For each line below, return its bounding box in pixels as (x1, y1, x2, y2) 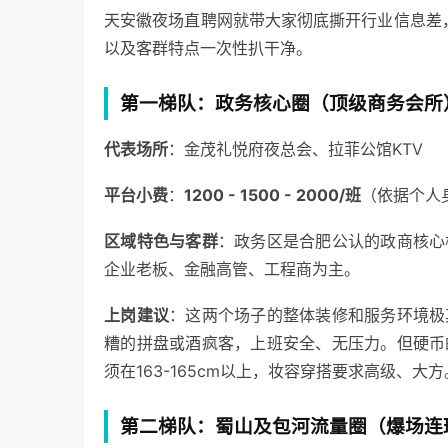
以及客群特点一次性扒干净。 (104, 38, 312, 59)
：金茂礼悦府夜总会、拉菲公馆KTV (168, 139, 423, 160)
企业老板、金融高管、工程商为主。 (104, 259, 360, 280)
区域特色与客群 (104, 231, 218, 252)
